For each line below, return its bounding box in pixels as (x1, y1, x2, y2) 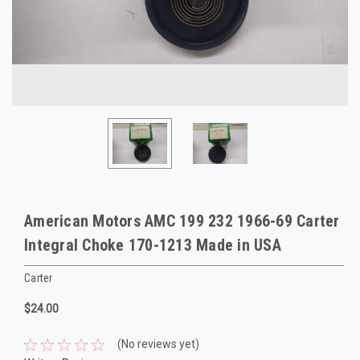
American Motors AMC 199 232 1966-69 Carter (24, 211, 340, 231)
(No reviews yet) (117, 337, 199, 351)
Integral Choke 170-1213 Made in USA (24, 235, 281, 255)
